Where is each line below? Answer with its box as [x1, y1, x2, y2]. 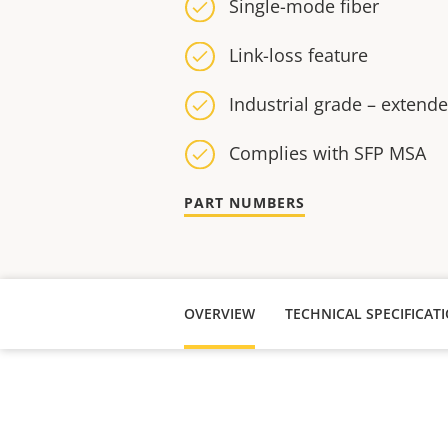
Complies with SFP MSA [229, 141, 426, 165]
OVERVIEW [184, 304, 255, 323]
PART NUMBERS [184, 193, 305, 212]
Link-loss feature [229, 43, 368, 67]
